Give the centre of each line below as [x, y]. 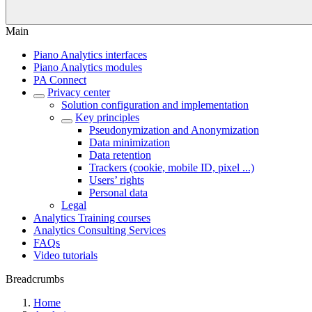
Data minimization [130, 142]
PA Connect [60, 80]
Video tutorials [65, 255]
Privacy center [79, 92]
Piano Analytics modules [88, 67]
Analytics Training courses [92, 218]
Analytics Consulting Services [100, 230]
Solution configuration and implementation [155, 105]
